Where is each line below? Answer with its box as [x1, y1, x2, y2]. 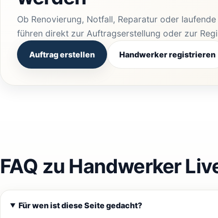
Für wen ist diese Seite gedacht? [18, 200, 142, 210]
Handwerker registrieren [119, 49, 216, 59]
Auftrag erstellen [29, 49, 95, 59]
